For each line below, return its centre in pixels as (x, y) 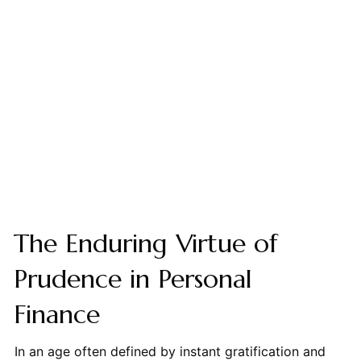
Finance (56, 315)
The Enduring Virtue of (145, 244)
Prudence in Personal (133, 279)
